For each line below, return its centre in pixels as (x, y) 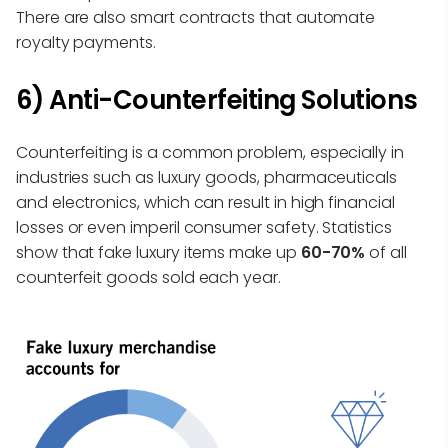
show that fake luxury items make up (156, 252)
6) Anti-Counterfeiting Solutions (217, 99)
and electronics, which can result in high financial (205, 202)
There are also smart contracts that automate (196, 17)
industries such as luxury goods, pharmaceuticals (206, 177)
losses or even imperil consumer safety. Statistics (204, 227)
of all (386, 252)
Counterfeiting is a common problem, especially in (210, 152)
